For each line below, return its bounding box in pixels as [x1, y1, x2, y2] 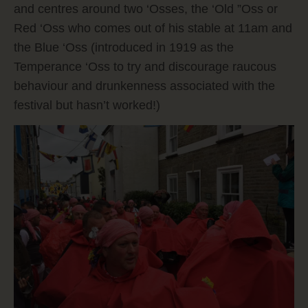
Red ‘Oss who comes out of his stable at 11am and [14, 21, 292, 35]
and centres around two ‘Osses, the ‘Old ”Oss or [14, 1, 278, 16]
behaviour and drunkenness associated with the [14, 78, 275, 93]
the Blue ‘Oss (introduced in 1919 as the [14, 40, 234, 54]
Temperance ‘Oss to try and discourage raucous [14, 59, 276, 74]
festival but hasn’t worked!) [14, 98, 160, 112]
